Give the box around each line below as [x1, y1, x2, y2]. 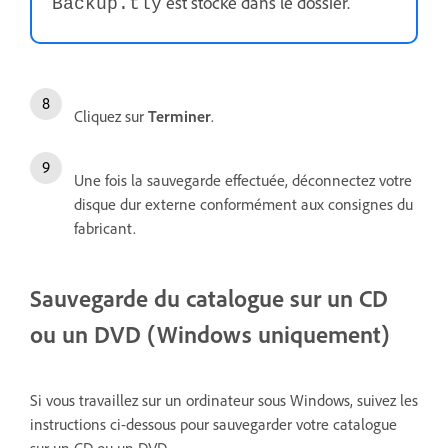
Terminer [148, 106, 211, 127]
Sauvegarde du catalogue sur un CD [30, 283, 388, 314]
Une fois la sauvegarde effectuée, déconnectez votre [74, 170, 412, 191]
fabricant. [74, 218, 136, 239]
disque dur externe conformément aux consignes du [74, 194, 413, 215]
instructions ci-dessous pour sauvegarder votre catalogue [30, 414, 397, 435]
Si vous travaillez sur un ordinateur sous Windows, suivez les [30, 390, 418, 411]
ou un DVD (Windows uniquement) [30, 319, 389, 350]
